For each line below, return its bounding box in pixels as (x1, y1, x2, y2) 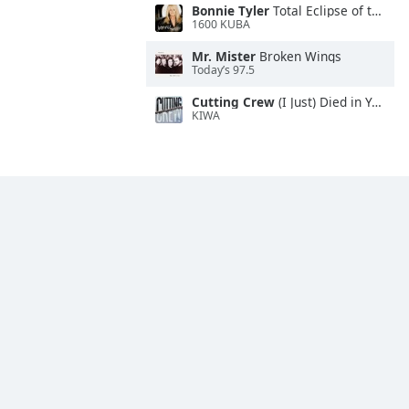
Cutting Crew (192, 93, 275, 110)
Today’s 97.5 (192, 62, 255, 79)
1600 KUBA (192, 16, 250, 33)
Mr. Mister (192, 47, 256, 65)
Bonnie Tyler (192, 2, 269, 19)
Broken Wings (256, 47, 341, 65)
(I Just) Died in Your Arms (275, 93, 372, 110)
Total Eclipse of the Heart (269, 2, 372, 19)
